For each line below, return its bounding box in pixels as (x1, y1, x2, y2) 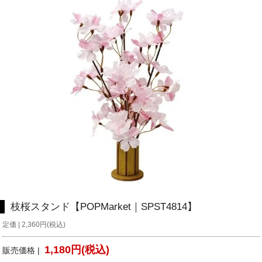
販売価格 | (2, 246, 45, 256)
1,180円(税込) (44, 244, 110, 256)
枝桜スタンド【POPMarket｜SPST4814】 (11, 201, 197, 213)
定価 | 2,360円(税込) (2, 220, 66, 229)
